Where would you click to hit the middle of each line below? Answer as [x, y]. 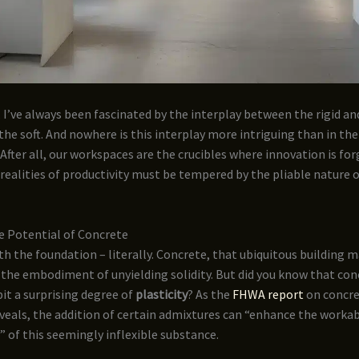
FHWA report [268, 294]
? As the [210, 294]
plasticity [161, 294]
